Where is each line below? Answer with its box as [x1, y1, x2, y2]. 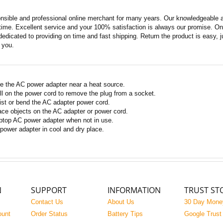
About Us [108, 198, 134, 206]
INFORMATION [108, 185, 161, 196]
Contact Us [31, 198, 63, 206]
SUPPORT [31, 185, 67, 196]
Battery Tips [108, 210, 143, 218]
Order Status [31, 210, 68, 218]
